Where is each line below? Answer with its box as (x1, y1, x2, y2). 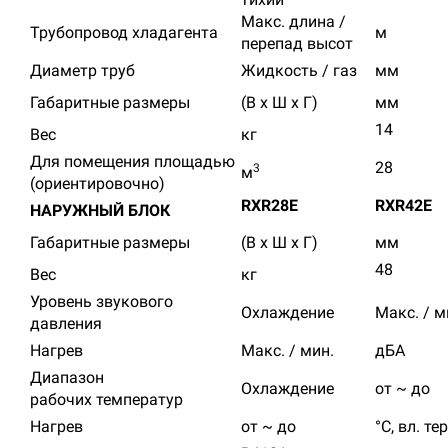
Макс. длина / (241, 12, 346, 31)
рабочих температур (30, 390, 183, 409)
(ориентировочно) (30, 174, 165, 193)
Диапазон (30, 368, 104, 387)
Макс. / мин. (241, 341, 334, 360)
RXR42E (375, 196, 432, 215)
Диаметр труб (30, 61, 135, 80)
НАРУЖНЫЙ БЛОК (30, 201, 170, 220)
